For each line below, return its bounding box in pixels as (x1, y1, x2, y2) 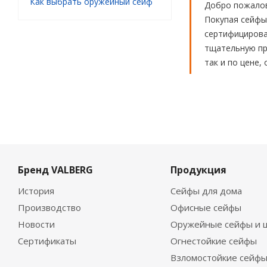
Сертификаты (18, 235, 76, 247)
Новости (18, 218, 55, 230)
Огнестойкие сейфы (170, 235, 257, 247)
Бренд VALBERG (18, 163, 93, 176)
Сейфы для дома (170, 185, 242, 197)
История (18, 185, 54, 197)
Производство (18, 201, 81, 213)
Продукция (170, 163, 226, 176)
